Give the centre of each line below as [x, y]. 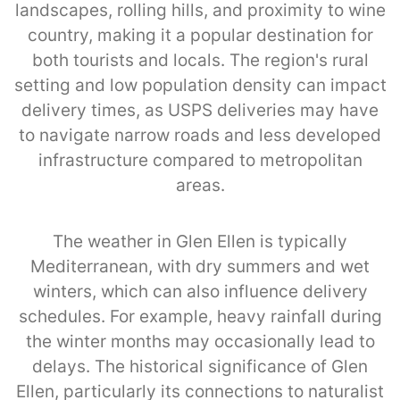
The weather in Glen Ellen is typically [200, 241]
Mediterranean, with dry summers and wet [200, 266]
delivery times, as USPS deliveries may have [200, 110]
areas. [200, 185]
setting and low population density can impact [200, 85]
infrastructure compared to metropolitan [200, 160]
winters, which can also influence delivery [200, 291]
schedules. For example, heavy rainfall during [200, 316]
